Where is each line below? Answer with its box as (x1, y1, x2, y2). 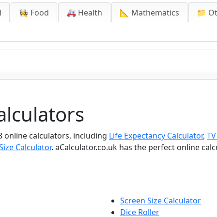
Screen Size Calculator (120, 195, 201, 206)
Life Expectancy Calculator (109, 130, 203, 141)
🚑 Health (66, 7, 102, 18)
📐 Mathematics (120, 7, 179, 18)
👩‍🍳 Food (19, 7, 49, 18)
